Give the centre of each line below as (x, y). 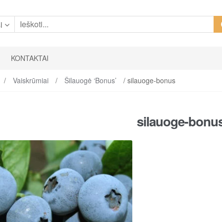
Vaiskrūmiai (30, 80)
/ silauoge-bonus (148, 80)
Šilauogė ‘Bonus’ (90, 80)
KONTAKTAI (30, 58)
